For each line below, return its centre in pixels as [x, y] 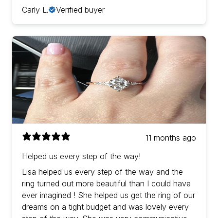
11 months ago [171, 138]
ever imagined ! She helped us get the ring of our [109, 195]
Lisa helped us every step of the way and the [102, 172]
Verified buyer [80, 10]
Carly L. [35, 10]
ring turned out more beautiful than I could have [106, 184]
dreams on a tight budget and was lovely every [105, 207]
